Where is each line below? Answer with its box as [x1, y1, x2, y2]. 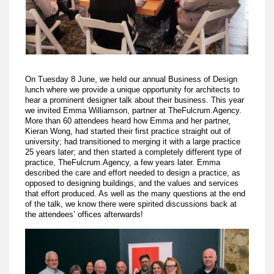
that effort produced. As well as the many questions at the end [25, 189, 246, 199]
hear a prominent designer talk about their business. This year [25, 95, 245, 105]
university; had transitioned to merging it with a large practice [25, 137, 241, 147]
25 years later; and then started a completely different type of [25, 147, 242, 157]
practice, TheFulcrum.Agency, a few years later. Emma [25, 158, 221, 168]
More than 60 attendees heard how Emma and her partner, [25, 116, 231, 126]
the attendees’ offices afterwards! [25, 210, 144, 220]
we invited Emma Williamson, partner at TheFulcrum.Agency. [25, 106, 242, 116]
